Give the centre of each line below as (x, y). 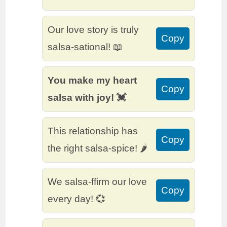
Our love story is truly (93, 30)
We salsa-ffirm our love (98, 182)
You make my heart (92, 81)
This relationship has (93, 131)
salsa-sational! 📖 (85, 47)
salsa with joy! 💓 (87, 98)
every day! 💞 (77, 199)
